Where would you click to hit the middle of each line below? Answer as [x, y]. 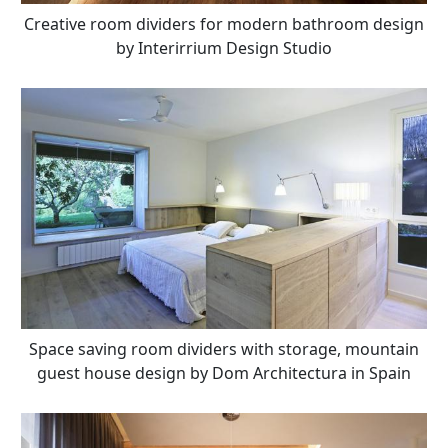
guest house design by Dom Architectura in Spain [223, 373]
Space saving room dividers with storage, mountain [223, 349]
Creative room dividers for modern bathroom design [223, 24]
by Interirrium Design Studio [223, 48]
